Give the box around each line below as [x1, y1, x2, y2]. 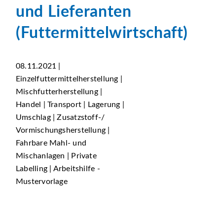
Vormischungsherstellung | [16, 126, 110, 134]
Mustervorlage [16, 178, 68, 185]
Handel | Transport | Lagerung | [16, 101, 124, 109]
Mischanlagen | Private [16, 152, 97, 160]
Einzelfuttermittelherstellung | [16, 75, 122, 83]
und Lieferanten [16, 4, 132, 20]
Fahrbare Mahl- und [16, 139, 86, 147]
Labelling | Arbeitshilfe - [16, 165, 100, 173]
